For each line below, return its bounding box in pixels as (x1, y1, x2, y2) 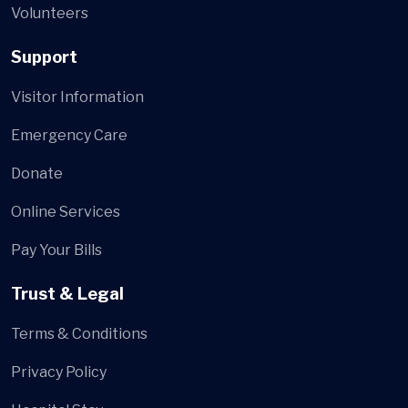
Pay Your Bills (11, 241, 102, 260)
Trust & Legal (11, 284, 124, 304)
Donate (11, 165, 63, 183)
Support (11, 47, 77, 67)
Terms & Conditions (11, 325, 148, 343)
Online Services (11, 203, 120, 221)
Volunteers (11, 5, 88, 23)
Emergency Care (11, 127, 127, 145)
